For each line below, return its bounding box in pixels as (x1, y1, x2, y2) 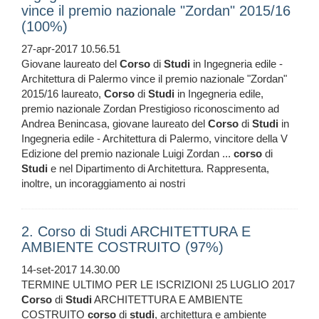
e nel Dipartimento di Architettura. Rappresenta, (48, 162, 269, 175)
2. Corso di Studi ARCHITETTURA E (21, 224, 251, 240)
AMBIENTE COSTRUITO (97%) (21, 239, 224, 256)
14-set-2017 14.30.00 (21, 263, 120, 276)
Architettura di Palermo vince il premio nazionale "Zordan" (21, 73, 287, 85)
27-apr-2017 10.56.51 (21, 43, 120, 56)
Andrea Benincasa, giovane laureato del (21, 117, 208, 130)
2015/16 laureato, (21, 88, 104, 100)
